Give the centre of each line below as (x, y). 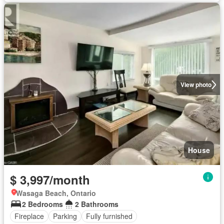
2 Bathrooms (97, 204)
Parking (65, 216)
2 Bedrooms (42, 204)
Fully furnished (109, 216)
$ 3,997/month (50, 179)
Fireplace (29, 216)
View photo (196, 85)
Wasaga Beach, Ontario (56, 193)
